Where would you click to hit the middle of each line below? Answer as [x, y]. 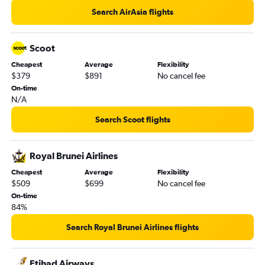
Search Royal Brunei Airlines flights [132, 227]
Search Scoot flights [132, 120]
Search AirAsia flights [132, 12]
